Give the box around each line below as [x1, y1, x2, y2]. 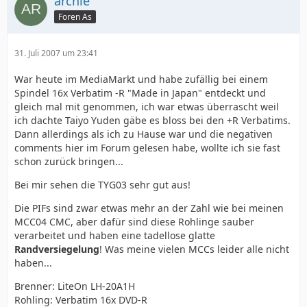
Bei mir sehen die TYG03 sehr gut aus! [14, 178, 191, 192]
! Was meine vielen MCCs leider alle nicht [99, 243, 289, 256]
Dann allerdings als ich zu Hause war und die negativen [14, 127, 273, 141]
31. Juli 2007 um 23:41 [14, 47, 98, 60]
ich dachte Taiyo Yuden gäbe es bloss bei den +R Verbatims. [14, 114, 291, 127]
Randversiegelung [14, 243, 99, 256]
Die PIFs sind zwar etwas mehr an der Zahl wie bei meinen [14, 201, 284, 215]
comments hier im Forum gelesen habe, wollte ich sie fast [14, 141, 280, 155]
